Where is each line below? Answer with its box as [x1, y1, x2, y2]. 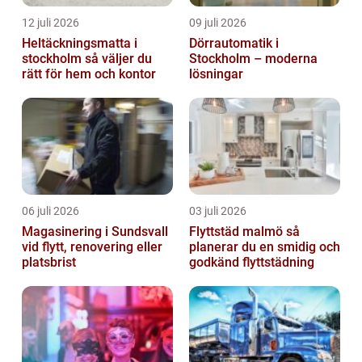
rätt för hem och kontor [22, 66, 156, 82]
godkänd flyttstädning [189, 255, 314, 271]
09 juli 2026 [189, 16, 246, 30]
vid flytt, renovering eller [22, 239, 162, 255]
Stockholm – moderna [189, 51, 318, 67]
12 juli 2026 [22, 16, 79, 30]
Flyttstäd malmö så [189, 224, 286, 240]
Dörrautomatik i [189, 36, 279, 52]
